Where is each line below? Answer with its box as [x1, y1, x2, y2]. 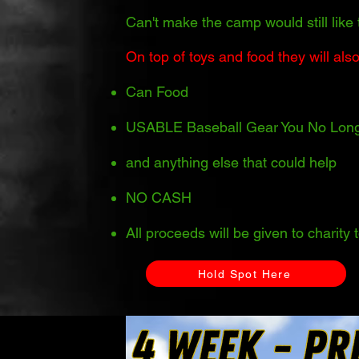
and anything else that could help [126, 154, 337, 171]
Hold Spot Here [197, 267, 292, 280]
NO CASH [126, 189, 192, 206]
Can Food [126, 83, 188, 100]
